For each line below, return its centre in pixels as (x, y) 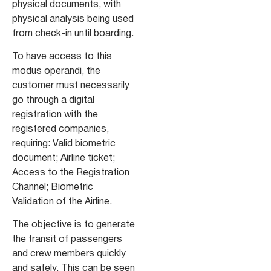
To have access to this (62, 57)
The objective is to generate (73, 225)
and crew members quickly (69, 254)
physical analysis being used (73, 19)
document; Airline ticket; (64, 159)
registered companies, (60, 130)
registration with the (55, 115)
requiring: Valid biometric (64, 144)
